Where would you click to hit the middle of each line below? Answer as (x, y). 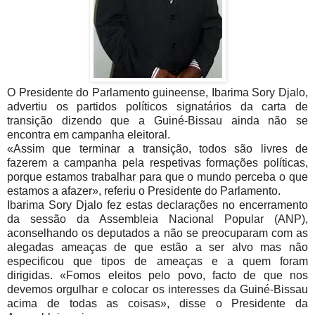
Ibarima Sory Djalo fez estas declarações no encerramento (157, 205)
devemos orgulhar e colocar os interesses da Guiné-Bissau (157, 289)
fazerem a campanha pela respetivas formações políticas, (157, 162)
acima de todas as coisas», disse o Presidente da (157, 303)
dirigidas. (34, 275)
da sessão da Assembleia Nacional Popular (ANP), (157, 219)
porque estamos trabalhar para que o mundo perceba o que (157, 176)
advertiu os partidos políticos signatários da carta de (157, 106)
